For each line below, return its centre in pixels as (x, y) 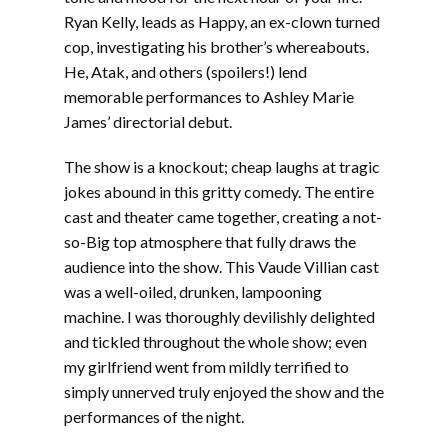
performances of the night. (154, 416)
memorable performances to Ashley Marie (209, 96)
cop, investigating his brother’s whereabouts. (216, 46)
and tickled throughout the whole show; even (215, 341)
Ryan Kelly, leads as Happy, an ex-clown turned (222, 21)
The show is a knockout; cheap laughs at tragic (222, 166)
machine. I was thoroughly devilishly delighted (219, 316)
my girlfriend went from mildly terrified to (206, 366)
